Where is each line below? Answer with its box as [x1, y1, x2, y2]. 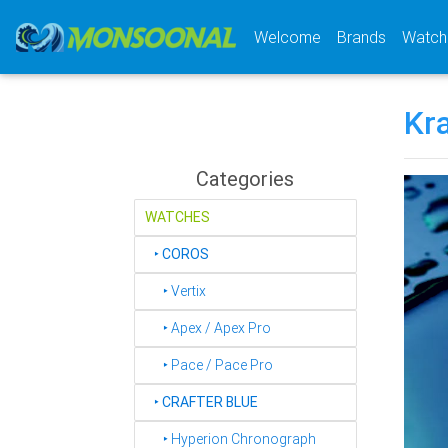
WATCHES [145, 208, 210, 226]
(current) [385, 26, 444, 46]
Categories [196, 166, 295, 191]
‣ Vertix [145, 282, 206, 300]
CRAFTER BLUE [162, 393, 258, 411]
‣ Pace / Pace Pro [145, 356, 273, 374]
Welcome [254, 27, 321, 47]
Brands [337, 27, 386, 47]
